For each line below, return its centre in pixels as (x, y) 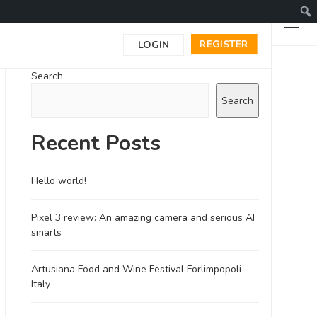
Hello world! (58, 181)
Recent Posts (96, 143)
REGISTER (224, 44)
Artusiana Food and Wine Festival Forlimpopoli (136, 269)
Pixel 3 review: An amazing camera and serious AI (143, 218)
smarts (46, 232)
